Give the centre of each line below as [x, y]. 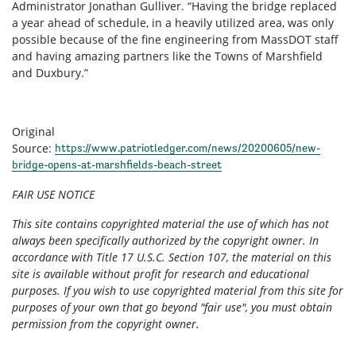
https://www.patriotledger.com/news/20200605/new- [188, 147]
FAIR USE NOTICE [53, 194]
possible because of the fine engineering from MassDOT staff [175, 39]
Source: [33, 148]
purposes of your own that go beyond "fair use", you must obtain [172, 307]
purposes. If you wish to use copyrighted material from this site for [178, 290]
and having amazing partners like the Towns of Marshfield [167, 56]
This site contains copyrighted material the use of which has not [170, 223]
